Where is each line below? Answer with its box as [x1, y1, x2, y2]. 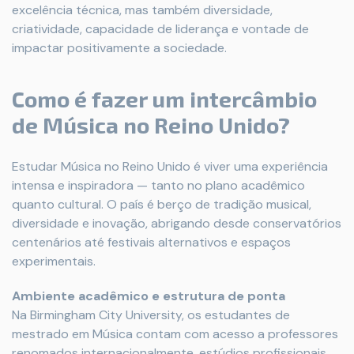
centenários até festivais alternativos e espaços [12, 234, 291, 250]
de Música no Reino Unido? [12, 111, 290, 138]
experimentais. [12, 253, 96, 269]
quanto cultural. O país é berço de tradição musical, [12, 196, 311, 213]
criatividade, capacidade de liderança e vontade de [12, 21, 309, 37]
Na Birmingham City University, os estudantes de [12, 307, 290, 323]
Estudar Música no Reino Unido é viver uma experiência [12, 158, 328, 175]
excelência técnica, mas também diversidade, [12, 2, 273, 18]
